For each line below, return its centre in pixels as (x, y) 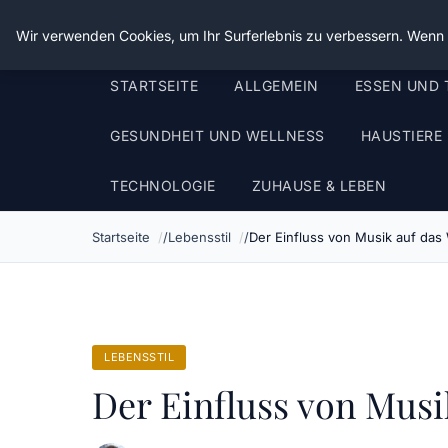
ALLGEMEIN (276, 85)
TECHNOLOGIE (163, 185)
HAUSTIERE (401, 135)
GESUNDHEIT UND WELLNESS (217, 135)
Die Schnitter (160, 30)
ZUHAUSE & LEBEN (318, 185)
